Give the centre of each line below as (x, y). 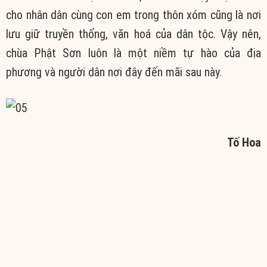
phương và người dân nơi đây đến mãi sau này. (114, 72)
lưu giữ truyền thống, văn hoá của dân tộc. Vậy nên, (133, 34)
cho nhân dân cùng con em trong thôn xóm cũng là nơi (133, 15)
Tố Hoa (244, 142)
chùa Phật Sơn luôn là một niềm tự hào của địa (133, 53)
